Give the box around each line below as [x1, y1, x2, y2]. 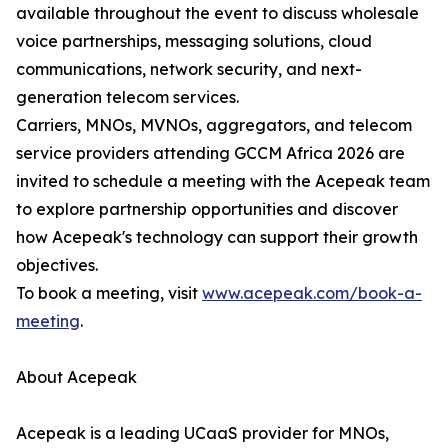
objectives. [16, 255, 98, 276]
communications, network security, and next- [16, 59, 362, 80]
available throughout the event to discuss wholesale [16, 3, 419, 24]
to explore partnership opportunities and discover [16, 199, 398, 220]
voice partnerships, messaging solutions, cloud [16, 31, 372, 52]
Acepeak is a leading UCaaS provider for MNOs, [16, 423, 389, 444]
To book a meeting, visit [16, 283, 202, 304]
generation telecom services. [16, 87, 239, 108]
